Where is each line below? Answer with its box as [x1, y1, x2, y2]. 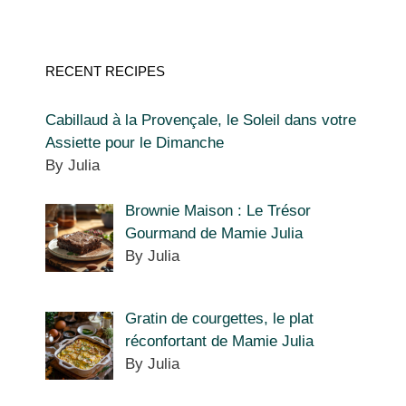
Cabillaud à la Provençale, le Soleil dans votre [45, 111, 356, 129]
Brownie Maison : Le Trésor [124, 202, 311, 220]
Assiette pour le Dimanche [45, 133, 224, 151]
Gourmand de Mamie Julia [124, 225, 303, 243]
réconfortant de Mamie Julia [124, 332, 314, 350]
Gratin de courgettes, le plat [124, 309, 314, 327]
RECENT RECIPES [45, 63, 165, 79]
